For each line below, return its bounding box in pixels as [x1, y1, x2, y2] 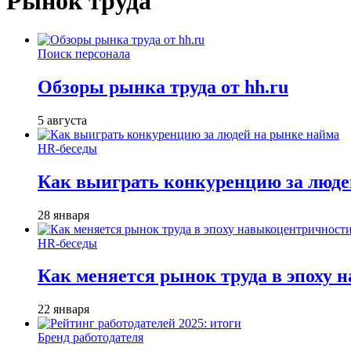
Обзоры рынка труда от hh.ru [38, 76, 288, 97]
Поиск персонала [38, 46, 130, 60]
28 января [38, 208, 89, 222]
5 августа [38, 113, 87, 127]
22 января [38, 302, 89, 317]
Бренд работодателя [38, 331, 143, 345]
